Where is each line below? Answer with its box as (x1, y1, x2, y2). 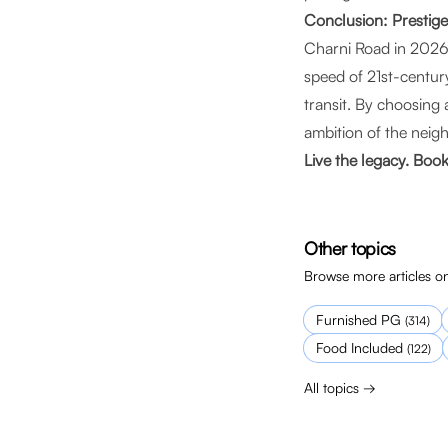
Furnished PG (316, 311, 401, 328)
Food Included (316, 339, 403, 356)
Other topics (304, 237, 396, 259)
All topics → (304, 379, 376, 396)
